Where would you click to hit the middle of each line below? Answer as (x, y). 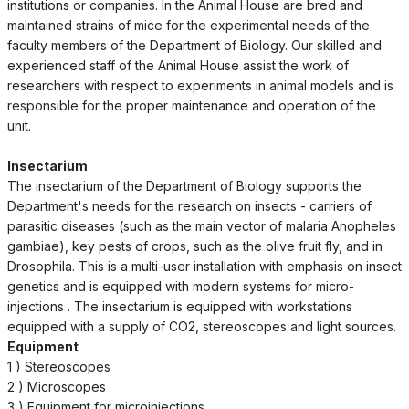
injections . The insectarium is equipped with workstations (179, 306)
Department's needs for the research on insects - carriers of (189, 205)
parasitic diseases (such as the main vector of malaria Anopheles (201, 225)
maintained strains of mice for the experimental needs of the (188, 25)
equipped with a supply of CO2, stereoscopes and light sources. (201, 326)
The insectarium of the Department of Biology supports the (184, 185)
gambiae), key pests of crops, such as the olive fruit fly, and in (194, 246)
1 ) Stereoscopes (58, 366)
